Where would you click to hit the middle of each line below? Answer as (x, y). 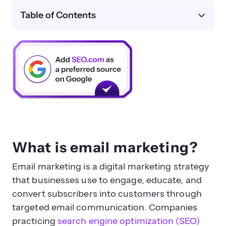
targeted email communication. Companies (105, 207)
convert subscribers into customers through (107, 193)
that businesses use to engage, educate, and (107, 180)
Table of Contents (58, 15)
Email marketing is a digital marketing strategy (111, 166)
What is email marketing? (105, 147)
